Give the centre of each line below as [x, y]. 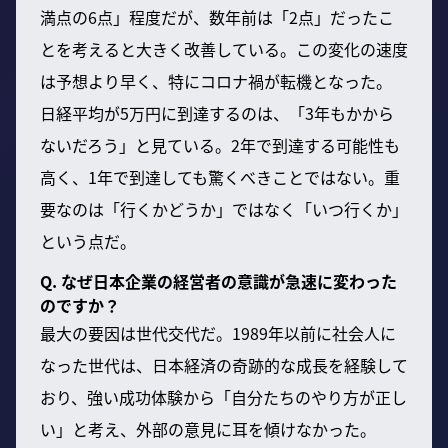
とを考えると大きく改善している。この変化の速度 [224, 48]
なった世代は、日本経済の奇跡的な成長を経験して [224, 364]
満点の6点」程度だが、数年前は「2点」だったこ [217, 16]
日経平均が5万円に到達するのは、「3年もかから [217, 112]
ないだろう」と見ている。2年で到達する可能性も [220, 144]
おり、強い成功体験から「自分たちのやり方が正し [223, 396]
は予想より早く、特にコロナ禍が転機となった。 [216, 80]
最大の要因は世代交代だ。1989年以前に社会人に [218, 332]
